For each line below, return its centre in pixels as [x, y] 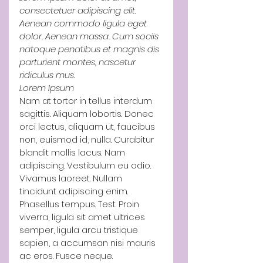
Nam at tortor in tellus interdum [87, 101]
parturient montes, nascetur [79, 62]
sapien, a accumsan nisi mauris [89, 243]
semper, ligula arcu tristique [80, 230]
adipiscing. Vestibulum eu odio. [86, 165]
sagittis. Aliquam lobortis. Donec [88, 114]
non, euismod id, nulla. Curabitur [88, 139]
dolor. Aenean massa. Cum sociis [90, 36]
